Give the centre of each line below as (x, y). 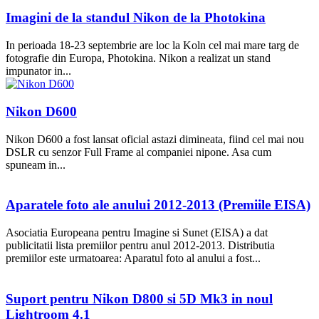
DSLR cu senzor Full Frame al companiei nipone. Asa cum (138, 152)
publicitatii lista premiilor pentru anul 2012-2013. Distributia (140, 246)
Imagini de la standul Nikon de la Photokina (136, 18)
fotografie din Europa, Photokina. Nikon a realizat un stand (138, 58)
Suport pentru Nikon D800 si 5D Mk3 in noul (139, 298)
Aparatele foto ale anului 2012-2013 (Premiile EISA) (158, 205)
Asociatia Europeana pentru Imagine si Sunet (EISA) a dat (137, 233)
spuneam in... (36, 164)
